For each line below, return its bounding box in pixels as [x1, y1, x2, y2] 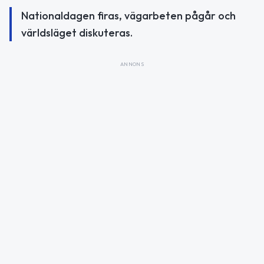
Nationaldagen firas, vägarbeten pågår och [21, 9, 236, 23]
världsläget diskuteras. [21, 26, 133, 40]
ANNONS [120, 61, 144, 68]
